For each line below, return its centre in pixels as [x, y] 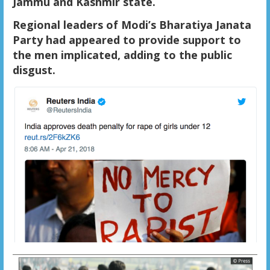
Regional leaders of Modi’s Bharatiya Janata [132, 24]
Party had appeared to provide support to [127, 39]
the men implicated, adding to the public [122, 55]
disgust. [34, 70]
